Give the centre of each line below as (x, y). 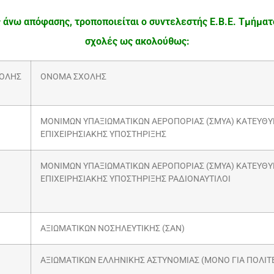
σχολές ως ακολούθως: (137, 42)
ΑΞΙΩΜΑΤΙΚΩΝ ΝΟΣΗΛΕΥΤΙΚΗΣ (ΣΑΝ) (113, 228)
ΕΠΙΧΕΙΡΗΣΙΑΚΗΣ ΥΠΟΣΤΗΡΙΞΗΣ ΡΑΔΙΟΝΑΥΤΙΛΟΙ (135, 179)
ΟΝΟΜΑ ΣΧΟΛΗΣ (73, 76)
